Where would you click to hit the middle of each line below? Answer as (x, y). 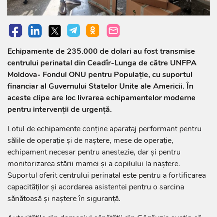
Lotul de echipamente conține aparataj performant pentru (104, 129)
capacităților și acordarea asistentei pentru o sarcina (96, 187)
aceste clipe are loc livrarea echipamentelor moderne (101, 98)
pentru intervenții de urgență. (60, 110)
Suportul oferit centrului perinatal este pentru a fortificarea (107, 176)
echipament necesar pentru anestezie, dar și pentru (94, 152)
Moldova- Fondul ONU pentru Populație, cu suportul (100, 75)
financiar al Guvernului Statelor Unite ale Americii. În (100, 86)
